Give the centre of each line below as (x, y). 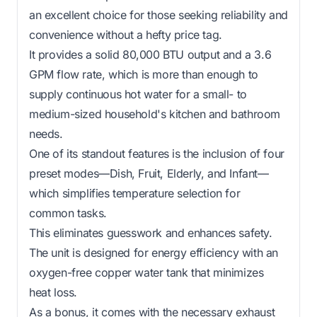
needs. (46, 133)
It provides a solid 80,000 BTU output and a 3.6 (150, 54)
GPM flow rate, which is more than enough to (144, 74)
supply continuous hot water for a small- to (138, 94)
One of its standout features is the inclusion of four (157, 153)
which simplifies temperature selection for (135, 193)
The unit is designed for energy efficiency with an (154, 252)
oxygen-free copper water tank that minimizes (146, 272)
